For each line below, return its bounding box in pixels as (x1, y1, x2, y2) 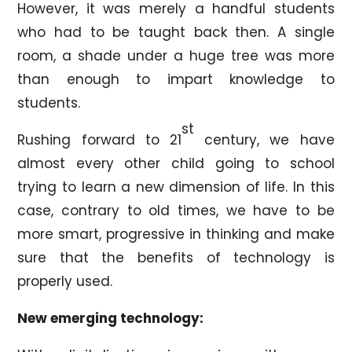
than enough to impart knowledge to (17, 69, 335, 89)
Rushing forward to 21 (17, 130, 181, 149)
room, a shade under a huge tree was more (17, 46, 335, 65)
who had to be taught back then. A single (17, 22, 335, 42)
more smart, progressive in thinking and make (17, 224, 335, 244)
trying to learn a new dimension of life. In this (17, 177, 335, 196)
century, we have (194, 130, 335, 149)
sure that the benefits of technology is (17, 247, 335, 267)
